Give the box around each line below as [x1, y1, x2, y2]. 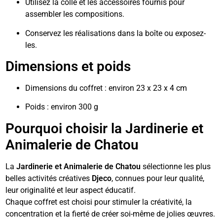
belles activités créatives [5, 173, 92, 183]
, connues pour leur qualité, [111, 173, 205, 183]
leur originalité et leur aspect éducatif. [5, 185, 136, 195]
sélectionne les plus [141, 161, 211, 171]
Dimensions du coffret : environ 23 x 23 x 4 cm [25, 83, 187, 93]
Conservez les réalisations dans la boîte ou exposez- [25, 28, 206, 38]
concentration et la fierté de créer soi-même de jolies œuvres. [5, 209, 216, 219]
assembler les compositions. [25, 9, 125, 19]
